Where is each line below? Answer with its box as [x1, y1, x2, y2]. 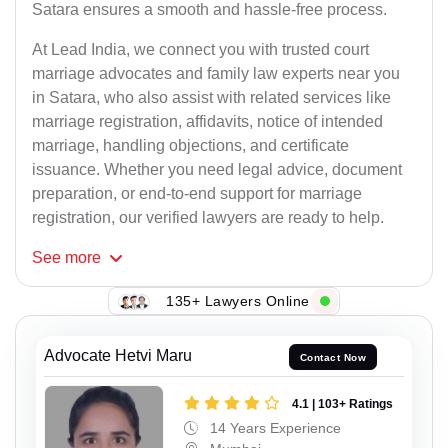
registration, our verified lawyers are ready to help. [32, 209, 384, 227]
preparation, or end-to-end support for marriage [32, 185, 362, 203]
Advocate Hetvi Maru [44, 347, 192, 365]
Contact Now [299, 351, 367, 363]
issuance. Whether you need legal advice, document [32, 161, 402, 179]
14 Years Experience [206, 419, 341, 436]
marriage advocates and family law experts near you [32, 65, 400, 83]
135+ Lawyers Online [166, 292, 310, 309]
